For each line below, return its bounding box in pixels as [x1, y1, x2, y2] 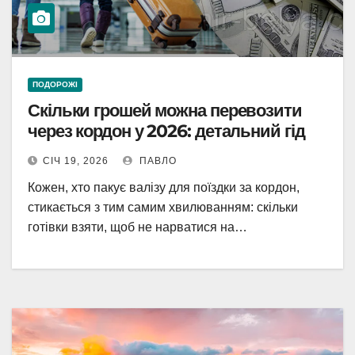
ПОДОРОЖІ [32, 80, 78, 89]
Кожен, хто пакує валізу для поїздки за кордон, [28, 181, 300, 194]
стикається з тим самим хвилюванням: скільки [28, 200, 298, 214]
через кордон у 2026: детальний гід [28, 120, 305, 142]
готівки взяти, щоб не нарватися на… [28, 220, 247, 234]
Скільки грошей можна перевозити [28, 100, 302, 121]
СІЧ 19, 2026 [43, 155, 109, 166]
